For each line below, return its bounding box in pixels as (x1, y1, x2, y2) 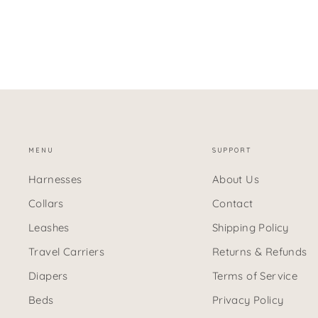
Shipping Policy (212, 221, 289, 235)
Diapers (28, 269, 68, 283)
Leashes (28, 221, 70, 235)
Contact (212, 197, 253, 211)
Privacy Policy (212, 293, 284, 307)
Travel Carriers (28, 245, 104, 259)
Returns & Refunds (212, 245, 307, 259)
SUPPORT (212, 146, 251, 155)
